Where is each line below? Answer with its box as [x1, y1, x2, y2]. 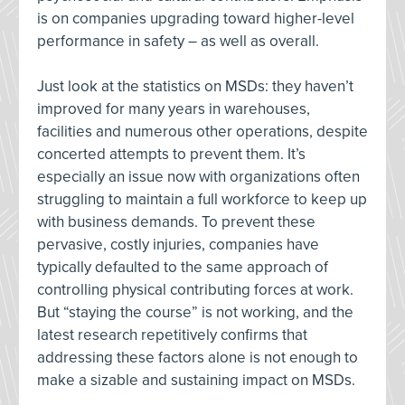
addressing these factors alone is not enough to [37, 348, 358, 367]
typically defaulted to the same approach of [37, 258, 328, 277]
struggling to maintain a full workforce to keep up [37, 190, 367, 209]
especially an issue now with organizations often [37, 167, 360, 186]
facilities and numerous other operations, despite [37, 122, 368, 141]
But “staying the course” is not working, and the [37, 303, 353, 322]
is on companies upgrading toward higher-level [37, 9, 354, 28]
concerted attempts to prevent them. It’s [37, 145, 306, 164]
